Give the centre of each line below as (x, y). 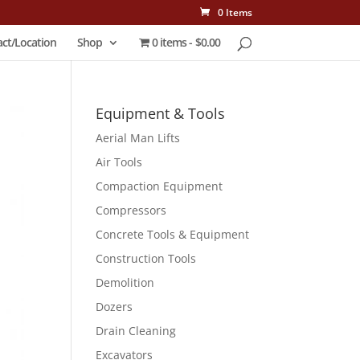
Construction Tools (146, 258)
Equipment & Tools (161, 113)
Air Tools (119, 162)
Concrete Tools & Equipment (173, 234)
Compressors (131, 210)
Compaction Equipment (160, 186)
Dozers (115, 307)
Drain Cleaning (136, 331)
